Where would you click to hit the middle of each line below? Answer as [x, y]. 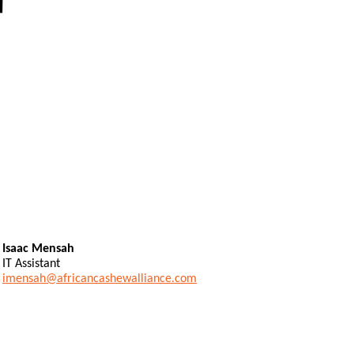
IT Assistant [31, 264]
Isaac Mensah [38, 249]
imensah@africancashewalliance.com [100, 279]
